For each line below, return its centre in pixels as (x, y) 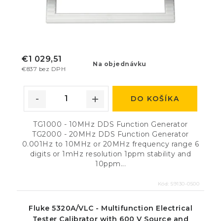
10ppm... (110, 164)
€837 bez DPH (44, 69)
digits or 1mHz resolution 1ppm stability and (110, 154)
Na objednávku (120, 64)
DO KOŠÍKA (155, 98)
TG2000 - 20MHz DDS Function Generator (110, 134)
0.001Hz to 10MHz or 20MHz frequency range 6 (110, 144)
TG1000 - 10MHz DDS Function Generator (110, 124)
